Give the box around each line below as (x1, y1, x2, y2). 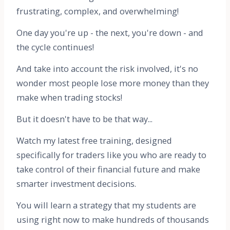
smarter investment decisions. (16, 177, 136, 189)
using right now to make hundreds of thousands (16, 213, 209, 225)
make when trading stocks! (16, 91, 122, 103)
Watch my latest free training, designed (16, 134, 172, 146)
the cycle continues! (16, 41, 94, 53)
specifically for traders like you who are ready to (16, 148, 206, 161)
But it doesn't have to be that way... (16, 112, 152, 125)
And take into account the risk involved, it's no (16, 62, 198, 74)
